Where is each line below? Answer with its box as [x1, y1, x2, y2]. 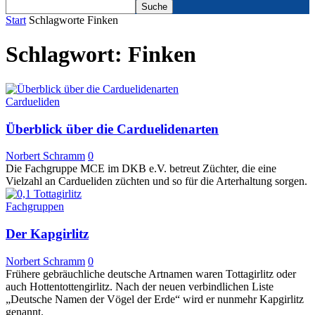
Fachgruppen [6, 200, 64, 213]
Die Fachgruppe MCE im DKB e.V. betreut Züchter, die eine [6, 162, 276, 175]
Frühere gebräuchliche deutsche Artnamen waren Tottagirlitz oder [6, 267, 296, 280]
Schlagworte [29, 14, 84, 26]
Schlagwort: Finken [6, 41, 196, 67]
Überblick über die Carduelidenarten [6, 121, 219, 136]
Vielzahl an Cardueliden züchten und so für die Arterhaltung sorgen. [6, 175, 307, 188]
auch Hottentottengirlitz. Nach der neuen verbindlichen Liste [6, 280, 274, 292]
